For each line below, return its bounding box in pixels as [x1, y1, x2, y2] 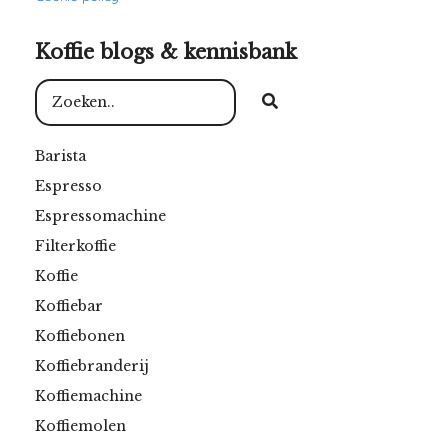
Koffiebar [35, 296, 103, 315]
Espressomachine [35, 206, 166, 225]
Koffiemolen [35, 416, 126, 435]
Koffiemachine [35, 386, 142, 405]
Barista [35, 146, 86, 165]
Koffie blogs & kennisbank [35, 39, 297, 64]
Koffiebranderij [35, 356, 149, 375]
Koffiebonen [35, 326, 125, 345]
